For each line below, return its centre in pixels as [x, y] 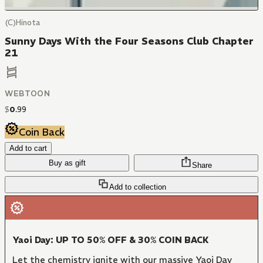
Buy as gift [67, 163]
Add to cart [28, 149]
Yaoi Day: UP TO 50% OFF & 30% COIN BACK [111, 240]
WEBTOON [28, 94]
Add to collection [137, 187]
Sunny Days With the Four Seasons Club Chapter [129, 41]
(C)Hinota [22, 23]
